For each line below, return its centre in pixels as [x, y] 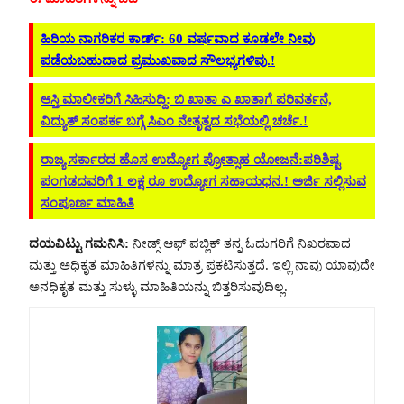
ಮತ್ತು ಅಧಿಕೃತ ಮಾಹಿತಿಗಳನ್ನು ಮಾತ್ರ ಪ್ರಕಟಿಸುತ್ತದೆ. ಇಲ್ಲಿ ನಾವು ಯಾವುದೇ [202, 265]
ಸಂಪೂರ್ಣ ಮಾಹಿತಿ [87, 203]
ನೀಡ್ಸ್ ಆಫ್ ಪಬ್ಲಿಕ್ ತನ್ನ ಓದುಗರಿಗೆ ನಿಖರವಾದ [240, 243]
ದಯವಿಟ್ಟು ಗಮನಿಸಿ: [79, 243]
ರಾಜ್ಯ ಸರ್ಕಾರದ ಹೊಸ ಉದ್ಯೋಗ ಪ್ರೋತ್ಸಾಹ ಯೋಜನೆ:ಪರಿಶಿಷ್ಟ [190, 160]
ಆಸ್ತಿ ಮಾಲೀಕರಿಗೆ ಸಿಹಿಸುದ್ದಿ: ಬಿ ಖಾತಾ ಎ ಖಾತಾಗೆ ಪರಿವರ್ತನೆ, [186, 99]
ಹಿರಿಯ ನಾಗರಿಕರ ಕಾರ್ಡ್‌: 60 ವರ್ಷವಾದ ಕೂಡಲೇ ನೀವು [178, 38]
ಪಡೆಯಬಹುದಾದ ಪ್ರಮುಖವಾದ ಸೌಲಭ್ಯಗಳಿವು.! [158, 60]
